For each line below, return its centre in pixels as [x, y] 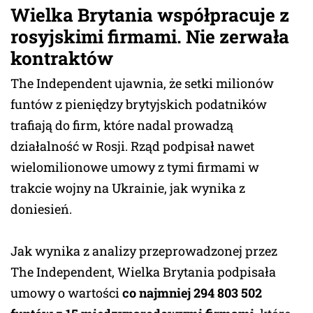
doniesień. [41, 209]
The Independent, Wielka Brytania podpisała [143, 271]
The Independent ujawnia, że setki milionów [142, 83]
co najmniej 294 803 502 [192, 292]
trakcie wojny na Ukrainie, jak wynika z [128, 188]
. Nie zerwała [233, 36]
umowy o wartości [66, 292]
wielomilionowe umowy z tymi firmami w [135, 167]
